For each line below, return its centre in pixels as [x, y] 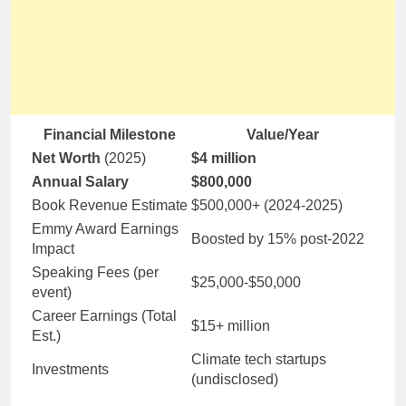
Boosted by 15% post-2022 [278, 238]
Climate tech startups [259, 359]
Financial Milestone [110, 134]
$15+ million [231, 325]
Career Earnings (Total [104, 315]
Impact [53, 248]
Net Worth [66, 158]
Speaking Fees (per [95, 272]
